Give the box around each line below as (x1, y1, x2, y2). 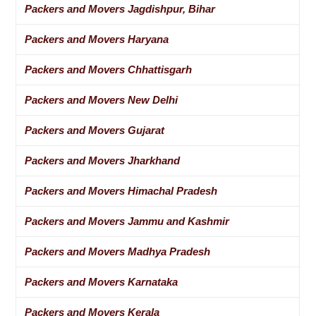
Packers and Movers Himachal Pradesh (25, 185, 218, 197)
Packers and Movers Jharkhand (25, 154, 181, 167)
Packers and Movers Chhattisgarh (25, 63, 193, 76)
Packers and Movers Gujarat (25, 124, 165, 137)
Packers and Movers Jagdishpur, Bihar (25, 3, 216, 16)
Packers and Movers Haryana (25, 33, 169, 46)
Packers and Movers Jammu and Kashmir (25, 215, 230, 228)
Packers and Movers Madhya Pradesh (25, 245, 211, 258)
